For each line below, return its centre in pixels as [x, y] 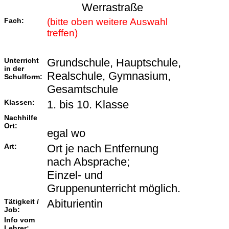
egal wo [66, 133]
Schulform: [23, 77]
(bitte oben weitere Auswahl [107, 22]
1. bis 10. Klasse [89, 105]
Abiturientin [75, 204]
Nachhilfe [21, 118]
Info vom [19, 220]
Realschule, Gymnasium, [109, 76]
